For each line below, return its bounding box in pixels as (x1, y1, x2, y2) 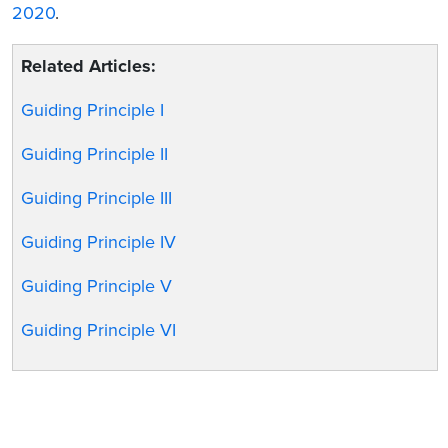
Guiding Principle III (21, 187, 173, 210)
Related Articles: (21, 55, 157, 78)
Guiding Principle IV (21, 231, 177, 254)
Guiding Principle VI (21, 319, 177, 342)
